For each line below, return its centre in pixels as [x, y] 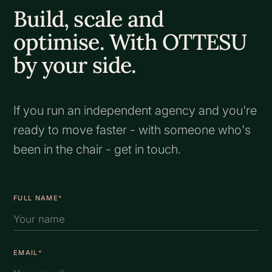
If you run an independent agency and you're [135, 110]
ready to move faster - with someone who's [132, 130]
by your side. [75, 65]
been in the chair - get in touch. [97, 149]
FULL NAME [36, 198]
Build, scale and [89, 19]
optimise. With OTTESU [130, 42]
